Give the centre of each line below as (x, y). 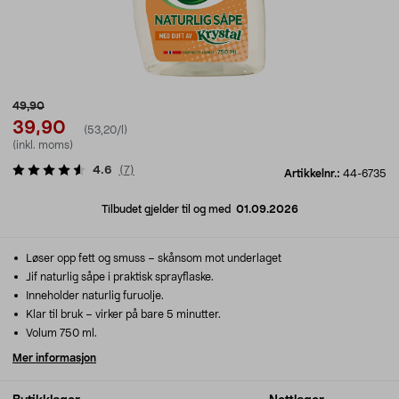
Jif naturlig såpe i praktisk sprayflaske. (118, 277)
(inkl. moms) (43, 145)
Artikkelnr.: (313, 174)
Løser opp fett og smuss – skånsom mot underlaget (152, 258)
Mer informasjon (54, 358)
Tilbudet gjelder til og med (168, 209)
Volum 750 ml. (60, 333)
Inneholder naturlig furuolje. (94, 296)
